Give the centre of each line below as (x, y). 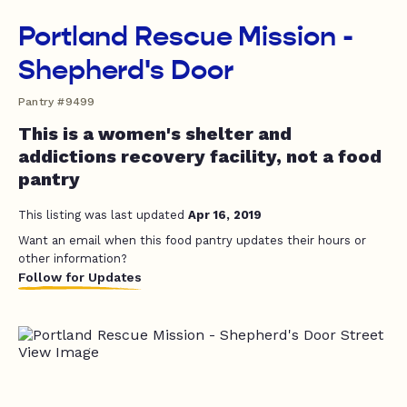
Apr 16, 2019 (225, 215)
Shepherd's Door (126, 70)
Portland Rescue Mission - (186, 36)
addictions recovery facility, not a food (200, 156)
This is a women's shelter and (155, 134)
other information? (73, 258)
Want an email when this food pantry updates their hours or (192, 240)
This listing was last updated (103, 215)
